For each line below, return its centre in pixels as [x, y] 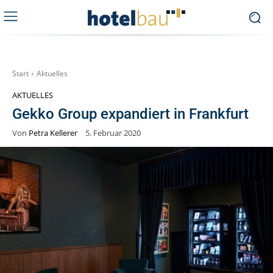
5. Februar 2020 [113, 133]
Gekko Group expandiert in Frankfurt [130, 114]
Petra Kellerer [53, 133]
